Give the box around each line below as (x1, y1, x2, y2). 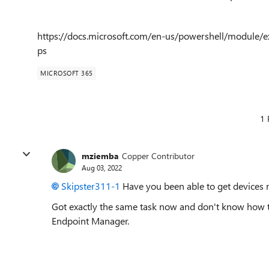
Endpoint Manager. (52, 214, 129, 227)
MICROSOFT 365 (40, 68, 93, 77)
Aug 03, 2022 (82, 162, 122, 172)
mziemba (82, 150, 119, 162)
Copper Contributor (122, 150, 195, 162)
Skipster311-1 (61, 180, 120, 192)
